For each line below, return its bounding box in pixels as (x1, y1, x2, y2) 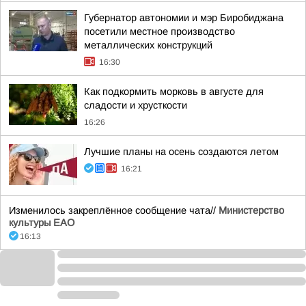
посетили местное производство (84, 26, 235, 37)
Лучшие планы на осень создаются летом (84, 146, 279, 157)
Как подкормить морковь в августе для (84, 86, 264, 97)
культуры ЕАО (9, 217, 74, 228)
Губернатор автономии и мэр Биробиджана (84, 12, 283, 23)
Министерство (219, 205, 284, 216)
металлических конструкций (84, 40, 212, 51)
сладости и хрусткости (84, 100, 187, 111)
